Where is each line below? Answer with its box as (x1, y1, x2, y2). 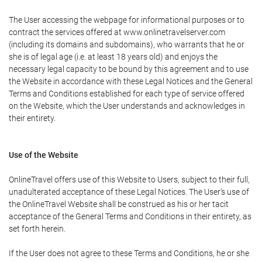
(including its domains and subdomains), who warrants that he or (9, 40, 244, 49)
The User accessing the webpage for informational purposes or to (9, 15, 244, 25)
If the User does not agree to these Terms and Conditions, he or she (9, 249, 249, 258)
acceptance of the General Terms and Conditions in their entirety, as (9, 212, 251, 221)
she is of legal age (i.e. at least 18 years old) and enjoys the (9, 52, 218, 61)
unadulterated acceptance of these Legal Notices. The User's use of (9, 187, 249, 196)
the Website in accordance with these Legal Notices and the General (9, 77, 253, 86)
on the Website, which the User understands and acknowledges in (9, 101, 245, 111)
